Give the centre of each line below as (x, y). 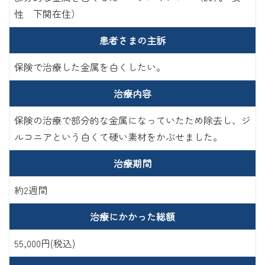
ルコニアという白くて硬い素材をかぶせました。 (118, 136)
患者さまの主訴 (132, 40)
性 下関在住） (47, 13)
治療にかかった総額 (132, 216)
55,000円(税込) (45, 243)
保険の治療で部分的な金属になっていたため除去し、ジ (132, 120)
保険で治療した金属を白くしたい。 (90, 67)
